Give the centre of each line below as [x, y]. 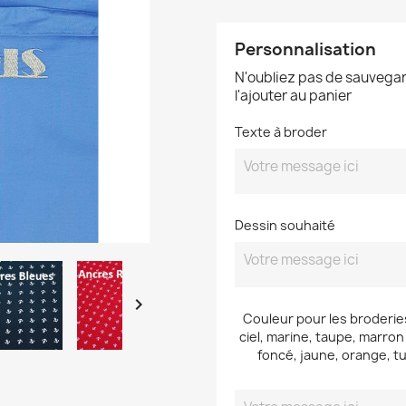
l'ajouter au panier [293, 95]
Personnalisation [305, 49]
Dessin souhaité [285, 225]
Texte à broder [281, 131]
